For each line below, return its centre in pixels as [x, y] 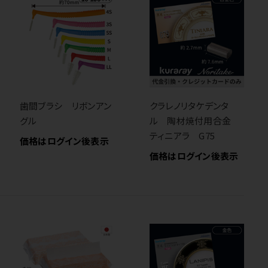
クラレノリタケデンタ [189, 106]
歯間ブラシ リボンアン [66, 106]
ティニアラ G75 [182, 136]
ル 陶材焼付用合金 [195, 121]
